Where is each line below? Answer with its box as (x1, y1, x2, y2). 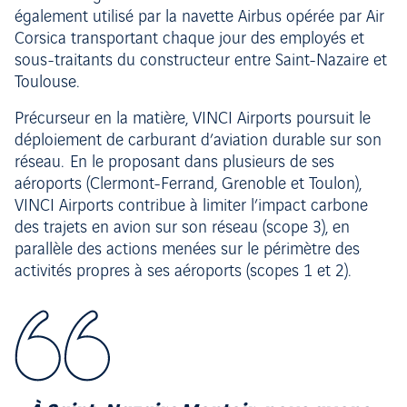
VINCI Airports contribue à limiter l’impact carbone (15, 197, 368, 216)
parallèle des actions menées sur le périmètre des (15, 241, 360, 260)
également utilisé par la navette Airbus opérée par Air (15, 8, 384, 27)
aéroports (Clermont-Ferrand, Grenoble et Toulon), (15, 175, 362, 194)
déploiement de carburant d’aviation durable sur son (15, 132, 382, 151)
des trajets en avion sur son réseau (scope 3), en (15, 219, 350, 238)
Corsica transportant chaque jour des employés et (15, 30, 364, 49)
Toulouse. (15, 74, 79, 93)
